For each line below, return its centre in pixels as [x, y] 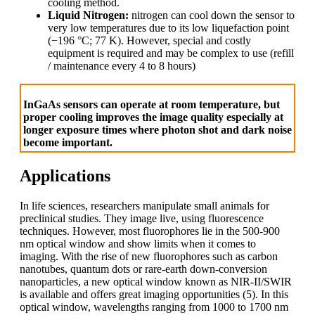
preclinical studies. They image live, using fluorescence [142, 218]
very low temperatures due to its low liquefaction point [168, 28]
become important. [68, 143]
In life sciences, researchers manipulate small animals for [144, 205]
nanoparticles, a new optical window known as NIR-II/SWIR [156, 281]
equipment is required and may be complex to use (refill [171, 53]
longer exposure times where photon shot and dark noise [157, 130]
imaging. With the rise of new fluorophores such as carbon [149, 256]
